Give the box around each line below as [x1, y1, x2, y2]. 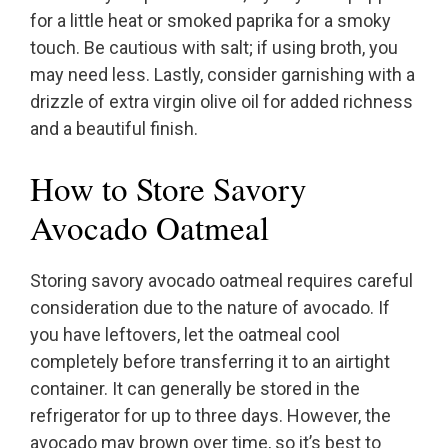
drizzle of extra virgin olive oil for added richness [30, 91, 413, 113]
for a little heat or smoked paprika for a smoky [30, 10, 391, 32]
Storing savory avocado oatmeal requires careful [30, 270, 413, 292]
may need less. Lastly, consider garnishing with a [30, 64, 415, 86]
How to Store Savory [30, 166, 307, 211]
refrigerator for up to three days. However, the [30, 405, 391, 427]
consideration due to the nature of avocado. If [30, 297, 390, 319]
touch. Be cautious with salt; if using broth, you [30, 37, 398, 59]
